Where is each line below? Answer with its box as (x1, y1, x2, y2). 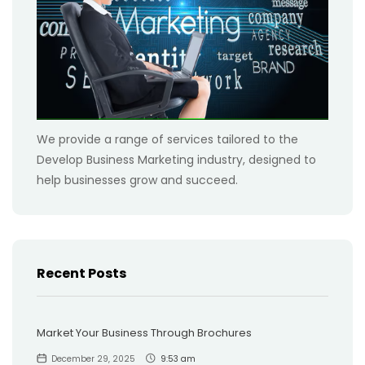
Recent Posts (37, 264, 126, 284)
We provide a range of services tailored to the (37, 131, 298, 148)
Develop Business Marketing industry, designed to (37, 152, 316, 169)
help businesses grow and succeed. (37, 172, 238, 189)
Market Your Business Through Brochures (37, 325, 252, 341)
